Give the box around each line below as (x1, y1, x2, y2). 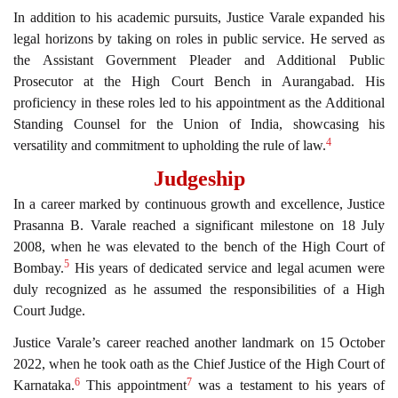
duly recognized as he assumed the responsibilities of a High (13, 281, 385, 297)
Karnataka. (13, 378, 75, 394)
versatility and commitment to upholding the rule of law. (13, 138, 326, 154)
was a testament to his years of (192, 378, 386, 394)
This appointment (80, 378, 187, 394)
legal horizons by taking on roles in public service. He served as (13, 31, 385, 47)
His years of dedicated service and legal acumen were (69, 259, 385, 275)
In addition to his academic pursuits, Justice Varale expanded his (13, 10, 385, 26)
